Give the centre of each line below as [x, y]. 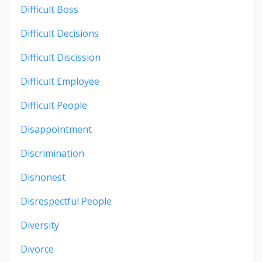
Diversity [40, 225]
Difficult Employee [60, 82]
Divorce [37, 249]
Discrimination [52, 154]
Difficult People [54, 106]
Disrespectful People [66, 201]
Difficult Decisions [60, 34]
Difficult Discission [61, 58]
